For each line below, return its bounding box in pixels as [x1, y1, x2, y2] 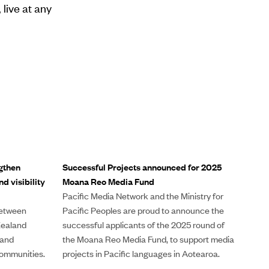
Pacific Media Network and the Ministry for [62, 190, 223, 202]
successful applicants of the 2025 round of [62, 219, 225, 231]
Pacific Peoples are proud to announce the [62, 204, 224, 216]
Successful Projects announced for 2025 [62, 161, 222, 173]
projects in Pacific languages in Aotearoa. [62, 247, 220, 259]
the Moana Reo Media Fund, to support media [62, 233, 234, 245]
